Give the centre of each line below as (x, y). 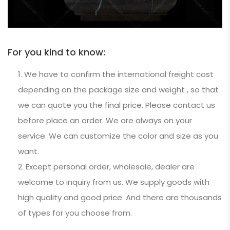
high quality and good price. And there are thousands (120, 197)
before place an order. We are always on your (105, 120)
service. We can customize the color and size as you (118, 136)
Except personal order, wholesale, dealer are (110, 167)
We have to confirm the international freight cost (119, 74)
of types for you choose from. (75, 213)
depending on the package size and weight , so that (118, 90)
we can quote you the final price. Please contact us (117, 105)
